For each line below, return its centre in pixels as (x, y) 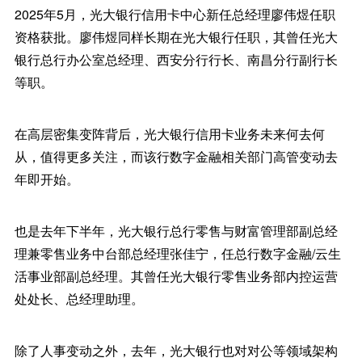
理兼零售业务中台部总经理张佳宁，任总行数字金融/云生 (177, 254)
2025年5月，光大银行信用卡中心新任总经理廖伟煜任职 (175, 15)
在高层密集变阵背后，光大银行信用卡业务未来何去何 (169, 134)
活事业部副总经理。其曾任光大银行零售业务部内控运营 (176, 276)
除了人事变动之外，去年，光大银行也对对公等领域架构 (176, 351)
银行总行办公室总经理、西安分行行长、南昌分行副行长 (176, 60)
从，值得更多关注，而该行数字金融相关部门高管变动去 (176, 157)
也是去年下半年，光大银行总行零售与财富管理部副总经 (176, 231)
